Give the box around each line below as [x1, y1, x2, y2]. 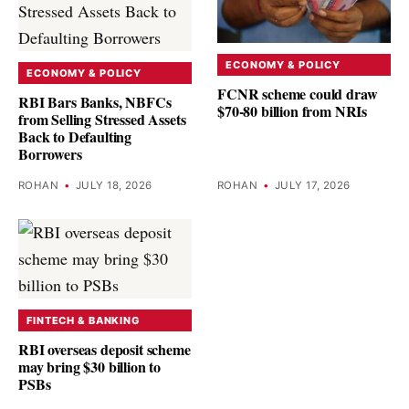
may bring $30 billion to [18, 356, 162, 378]
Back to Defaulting [18, 126, 132, 148]
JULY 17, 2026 [274, 178, 351, 192]
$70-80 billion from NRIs [217, 100, 368, 122]
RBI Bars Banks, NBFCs [18, 91, 172, 113]
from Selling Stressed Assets [18, 109, 186, 131]
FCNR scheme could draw [217, 83, 378, 105]
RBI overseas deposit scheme [18, 339, 191, 361]
